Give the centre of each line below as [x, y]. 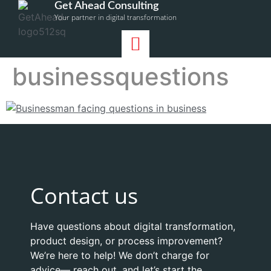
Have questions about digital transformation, [133, 227]
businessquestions [120, 77]
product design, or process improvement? [126, 241]
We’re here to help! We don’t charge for [120, 256]
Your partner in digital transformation [115, 17]
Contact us [84, 196]
